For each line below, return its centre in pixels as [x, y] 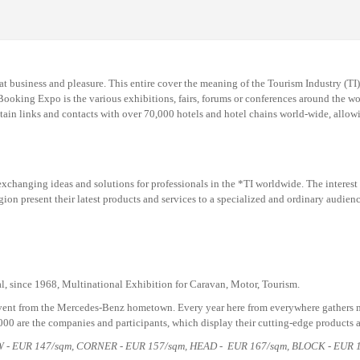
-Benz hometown [136, 307]
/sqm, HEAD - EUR [207, 346]
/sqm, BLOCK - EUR [311, 346]
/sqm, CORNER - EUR [100, 346]
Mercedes [78, 307]
